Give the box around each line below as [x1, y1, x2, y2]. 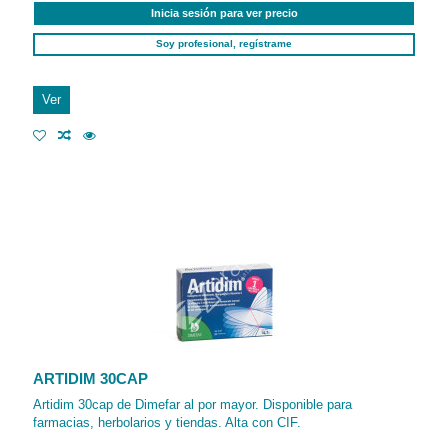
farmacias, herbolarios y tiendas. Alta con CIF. [33, 414, 302, 430]
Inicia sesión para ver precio [150, 7, 298, 20]
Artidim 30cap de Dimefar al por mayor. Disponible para [33, 396, 353, 412]
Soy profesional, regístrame [156, 38, 292, 50]
